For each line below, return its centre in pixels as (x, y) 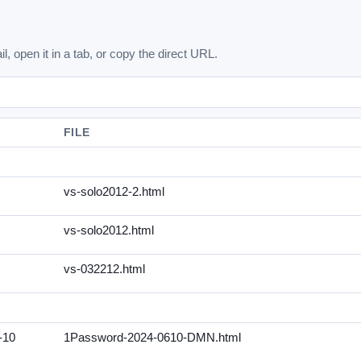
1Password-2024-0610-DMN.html (152, 338)
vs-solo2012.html (109, 230)
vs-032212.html (104, 269)
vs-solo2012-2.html (114, 192)
